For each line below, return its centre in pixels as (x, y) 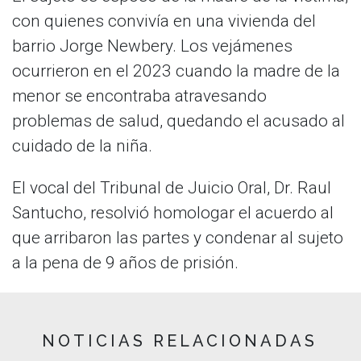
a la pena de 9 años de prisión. (125, 263)
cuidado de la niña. (82, 146)
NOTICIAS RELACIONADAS (180, 340)
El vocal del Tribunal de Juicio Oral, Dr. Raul (172, 188)
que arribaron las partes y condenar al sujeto (178, 238)
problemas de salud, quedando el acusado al (178, 121)
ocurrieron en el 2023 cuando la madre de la (176, 71)
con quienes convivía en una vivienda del (164, 21)
